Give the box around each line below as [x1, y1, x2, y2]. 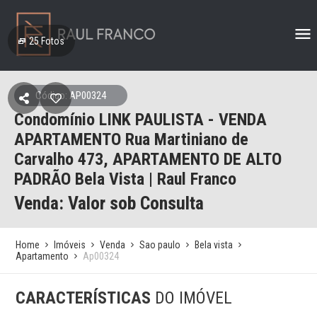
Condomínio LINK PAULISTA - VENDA [14, 110, 267, 129]
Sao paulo [139, 239, 181, 250]
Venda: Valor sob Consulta [14, 192, 204, 214]
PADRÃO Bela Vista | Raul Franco [14, 169, 236, 189]
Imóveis [54, 239, 86, 250]
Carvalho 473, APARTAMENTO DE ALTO [14, 149, 282, 169]
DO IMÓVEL [155, 288, 233, 308]
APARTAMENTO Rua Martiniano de [14, 129, 248, 149]
